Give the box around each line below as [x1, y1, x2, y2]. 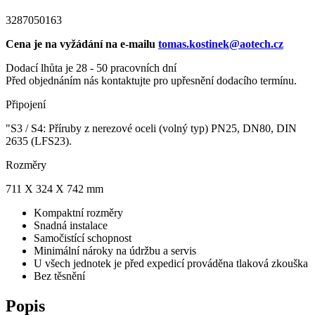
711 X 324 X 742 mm [6, 182, 103, 195]
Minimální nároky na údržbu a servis [34, 244, 196, 257]
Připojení [6, 98, 46, 110]
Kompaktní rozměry [34, 206, 123, 219]
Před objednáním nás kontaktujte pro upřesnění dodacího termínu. [6, 74, 297, 86]
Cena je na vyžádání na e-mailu [6, 37, 158, 50]
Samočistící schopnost [34, 231, 131, 244]
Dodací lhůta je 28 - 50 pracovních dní [6, 61, 176, 74]
